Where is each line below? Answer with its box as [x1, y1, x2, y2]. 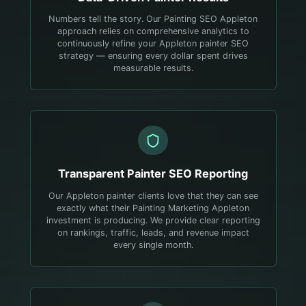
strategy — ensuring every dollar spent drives [58, 51, 248, 61]
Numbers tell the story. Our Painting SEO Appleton [48, 14, 258, 25]
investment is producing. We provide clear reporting [46, 214, 260, 225]
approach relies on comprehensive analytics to [57, 26, 249, 37]
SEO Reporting [166, 166, 248, 180]
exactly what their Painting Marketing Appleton [57, 202, 249, 213]
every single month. [113, 239, 193, 250]
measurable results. [113, 63, 193, 74]
